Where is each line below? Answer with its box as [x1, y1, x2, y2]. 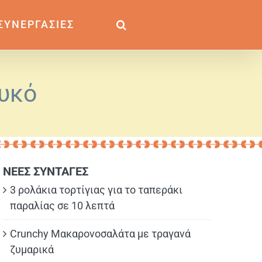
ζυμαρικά [10, 243, 54, 256]
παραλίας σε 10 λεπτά [10, 199, 115, 212]
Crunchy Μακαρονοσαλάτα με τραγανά [10, 227, 191, 240]
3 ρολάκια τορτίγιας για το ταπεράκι [10, 184, 182, 196]
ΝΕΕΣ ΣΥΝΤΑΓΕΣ [3, 164, 88, 178]
